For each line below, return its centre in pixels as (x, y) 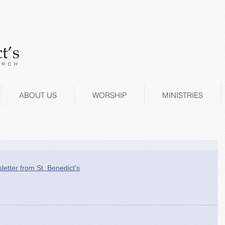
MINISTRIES (183, 95)
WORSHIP (109, 95)
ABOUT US (38, 95)
